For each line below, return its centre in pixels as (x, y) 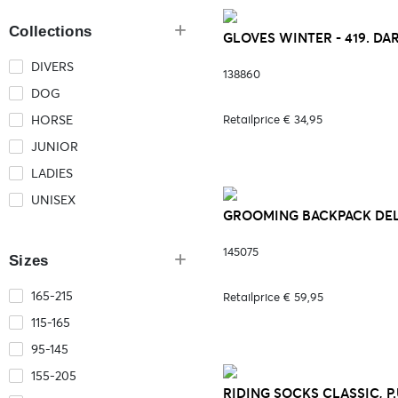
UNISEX (53, 200)
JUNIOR (55, 147)
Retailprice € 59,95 (273, 297)
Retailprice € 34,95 (273, 119)
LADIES (52, 173)
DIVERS (52, 67)
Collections (51, 32)
